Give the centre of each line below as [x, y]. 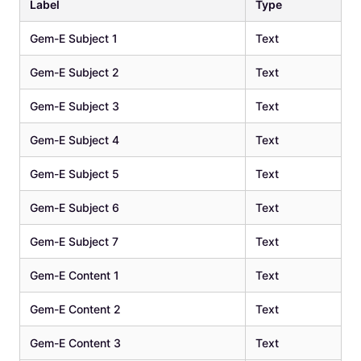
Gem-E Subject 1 [73, 39]
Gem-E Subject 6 [74, 208]
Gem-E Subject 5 [74, 174]
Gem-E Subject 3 [74, 106]
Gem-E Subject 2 [74, 73]
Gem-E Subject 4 [74, 140]
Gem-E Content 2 [75, 309]
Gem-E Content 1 [74, 276]
